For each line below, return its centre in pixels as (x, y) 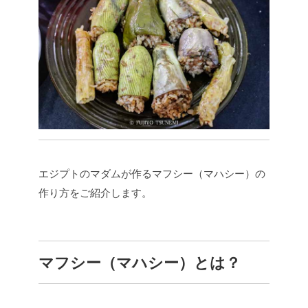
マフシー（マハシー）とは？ (140, 263)
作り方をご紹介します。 (95, 192)
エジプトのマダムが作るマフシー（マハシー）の (152, 173)
